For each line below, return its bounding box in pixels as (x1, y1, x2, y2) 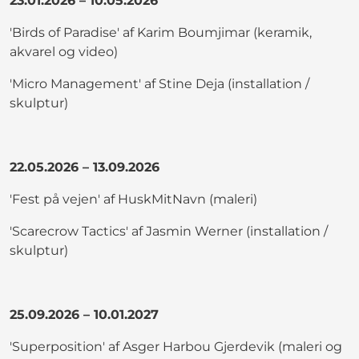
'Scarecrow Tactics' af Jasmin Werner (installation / (10, 223, 328, 239)
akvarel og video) (10, 43, 118, 59)
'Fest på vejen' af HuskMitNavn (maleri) (10, 191, 257, 207)
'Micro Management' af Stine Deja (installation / (10, 75, 309, 91)
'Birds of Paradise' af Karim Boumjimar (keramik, (10, 24, 312, 40)
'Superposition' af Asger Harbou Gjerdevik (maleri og (10, 338, 342, 354)
